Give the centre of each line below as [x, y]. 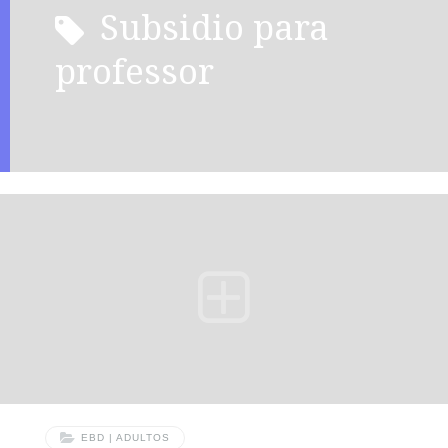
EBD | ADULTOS [125, 438]
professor [134, 71]
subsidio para [109, 27]
